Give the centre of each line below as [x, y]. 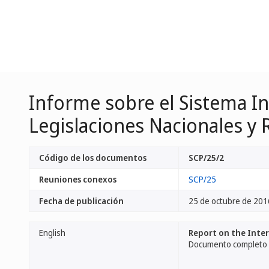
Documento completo [228, 244]
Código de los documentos [93, 158]
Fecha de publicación [81, 201]
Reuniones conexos [78, 179]
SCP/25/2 [206, 158]
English [52, 233]
